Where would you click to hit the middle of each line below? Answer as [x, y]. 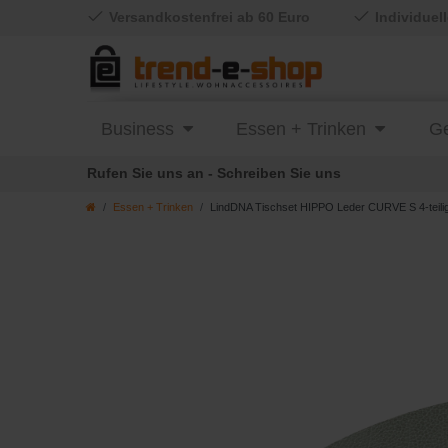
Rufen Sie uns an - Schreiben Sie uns [214, 173]
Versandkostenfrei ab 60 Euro [207, 17]
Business [137, 129]
